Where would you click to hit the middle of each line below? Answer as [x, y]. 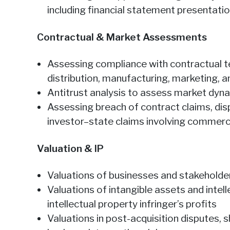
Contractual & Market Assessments [122, 37]
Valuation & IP [70, 149]
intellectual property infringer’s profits [132, 204]
